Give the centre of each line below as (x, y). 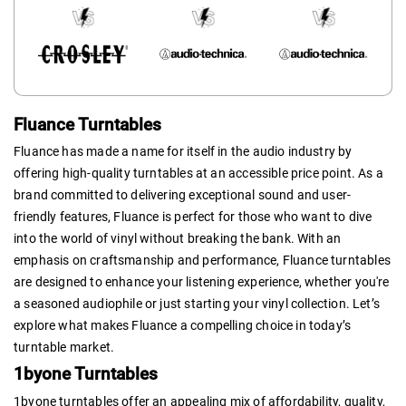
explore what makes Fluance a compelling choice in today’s (183, 325)
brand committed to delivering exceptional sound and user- (183, 194)
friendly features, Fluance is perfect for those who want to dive (193, 216)
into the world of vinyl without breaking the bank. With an (178, 238)
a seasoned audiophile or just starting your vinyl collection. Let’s (197, 303)
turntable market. (64, 347)
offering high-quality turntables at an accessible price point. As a (199, 173)
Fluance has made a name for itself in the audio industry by (183, 151)
